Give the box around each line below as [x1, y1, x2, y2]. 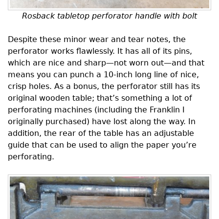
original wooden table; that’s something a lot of [8, 93, 192, 103]
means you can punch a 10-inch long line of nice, [8, 70, 199, 80]
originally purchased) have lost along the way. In [8, 117, 196, 127]
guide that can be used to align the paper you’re [8, 140, 197, 150]
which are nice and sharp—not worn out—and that [8, 58, 204, 68]
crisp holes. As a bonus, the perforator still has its [8, 82, 200, 91]
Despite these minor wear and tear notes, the [8, 35, 186, 44]
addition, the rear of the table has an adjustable [8, 129, 194, 138]
